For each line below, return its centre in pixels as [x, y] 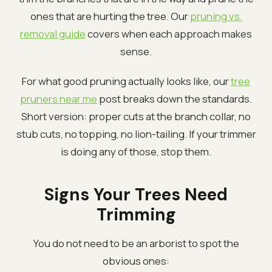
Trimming [136, 214]
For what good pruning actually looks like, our [126, 81]
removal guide [53, 33]
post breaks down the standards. [175, 98]
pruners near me [59, 98]
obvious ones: [136, 260]
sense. [136, 51]
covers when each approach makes [169, 33]
